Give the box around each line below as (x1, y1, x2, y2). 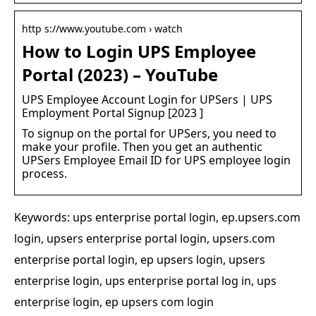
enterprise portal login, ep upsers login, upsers (14, 251, 265, 267)
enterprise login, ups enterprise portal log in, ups (14, 272, 276, 288)
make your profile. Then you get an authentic (22, 138, 262, 154)
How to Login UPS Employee (22, 39, 256, 63)
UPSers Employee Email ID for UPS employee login (22, 152, 291, 168)
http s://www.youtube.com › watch (22, 21, 183, 35)
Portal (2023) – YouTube (22, 62, 218, 86)
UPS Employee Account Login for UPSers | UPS (22, 91, 272, 107)
